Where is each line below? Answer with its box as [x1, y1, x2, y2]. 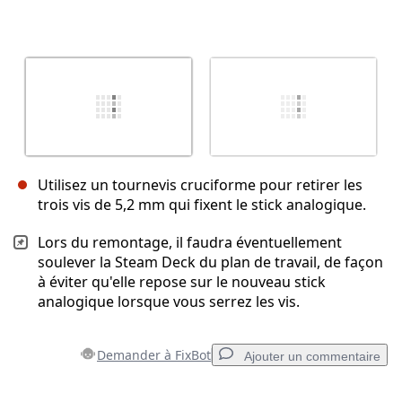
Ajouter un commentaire [244, 349, 380, 364]
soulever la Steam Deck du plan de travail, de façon [38, 252, 383, 273]
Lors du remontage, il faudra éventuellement [38, 232, 342, 253]
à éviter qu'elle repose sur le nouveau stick [38, 272, 326, 293]
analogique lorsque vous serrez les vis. [38, 292, 300, 312]
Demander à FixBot [97, 346, 211, 364]
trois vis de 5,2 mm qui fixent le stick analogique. [38, 195, 366, 215]
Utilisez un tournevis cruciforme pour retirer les [38, 175, 363, 196]
